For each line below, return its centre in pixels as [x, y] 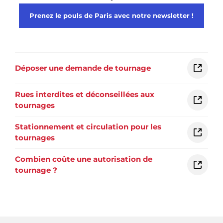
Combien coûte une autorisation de [84, 159]
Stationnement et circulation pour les [88, 127]
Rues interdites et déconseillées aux [85, 95]
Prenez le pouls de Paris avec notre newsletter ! [111, 16]
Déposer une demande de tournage [83, 68]
